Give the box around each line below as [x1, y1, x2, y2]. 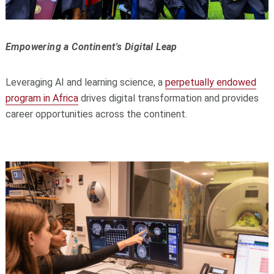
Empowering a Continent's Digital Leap [5, 40, 177, 53]
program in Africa [5, 92, 78, 104]
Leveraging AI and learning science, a [5, 76, 165, 88]
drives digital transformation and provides [78, 92, 259, 104]
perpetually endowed [165, 76, 256, 88]
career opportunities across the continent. [5, 108, 187, 120]
